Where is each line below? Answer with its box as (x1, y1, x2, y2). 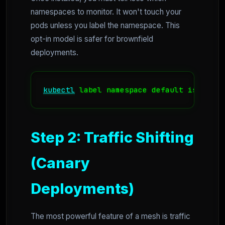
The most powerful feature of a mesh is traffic (31, 211, 190, 221)
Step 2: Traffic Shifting (31, 129, 194, 147)
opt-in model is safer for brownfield (31, 34, 153, 44)
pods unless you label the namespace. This (31, 21, 180, 31)
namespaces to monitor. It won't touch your (31, 7, 181, 17)
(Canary (31, 154, 90, 172)
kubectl (43, 85, 75, 95)
